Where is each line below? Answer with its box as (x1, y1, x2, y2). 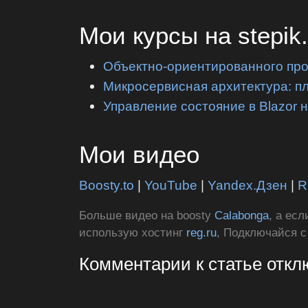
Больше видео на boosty (79, 209, 215, 223)
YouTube (144, 177, 198, 192)
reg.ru (186, 226, 217, 240)
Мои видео (79, 141, 200, 168)
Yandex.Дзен (208, 177, 288, 192)
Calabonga (214, 209, 269, 223)
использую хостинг (79, 226, 187, 240)
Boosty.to (79, 177, 135, 192)
